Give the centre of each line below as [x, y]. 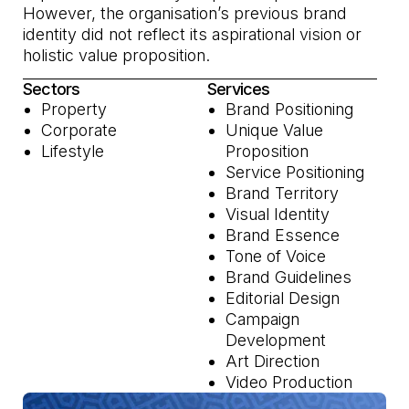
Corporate [79, 130]
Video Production [289, 382]
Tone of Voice [276, 256]
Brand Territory [283, 193]
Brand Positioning [290, 109]
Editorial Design [283, 298]
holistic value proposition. [117, 56]
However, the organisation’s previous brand [185, 14]
